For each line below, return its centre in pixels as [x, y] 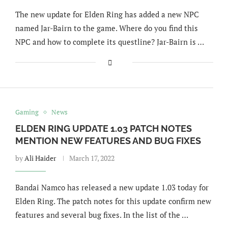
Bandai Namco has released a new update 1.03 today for [112, 187]
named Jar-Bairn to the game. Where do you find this [106, 28]
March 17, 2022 [92, 158]
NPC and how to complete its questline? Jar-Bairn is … [109, 42]
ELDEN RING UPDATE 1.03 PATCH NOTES [103, 129]
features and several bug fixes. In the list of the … [102, 215]
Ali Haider [40, 158]
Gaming [27, 112]
